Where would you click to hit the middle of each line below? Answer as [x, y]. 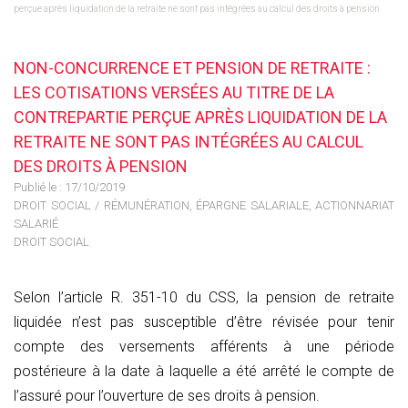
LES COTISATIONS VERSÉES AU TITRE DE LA [174, 92]
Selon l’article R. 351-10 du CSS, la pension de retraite [204, 297]
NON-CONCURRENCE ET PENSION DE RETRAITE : [192, 68]
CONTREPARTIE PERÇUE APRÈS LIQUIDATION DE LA [200, 117]
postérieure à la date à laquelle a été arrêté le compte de [204, 371]
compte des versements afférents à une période [204, 347]
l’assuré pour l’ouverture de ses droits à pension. [167, 396]
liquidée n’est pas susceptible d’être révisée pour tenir [204, 322]
